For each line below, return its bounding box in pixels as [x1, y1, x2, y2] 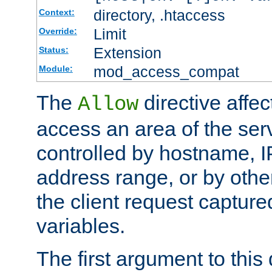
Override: [38, 25, 77, 36]
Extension [93, 44, 161, 61]
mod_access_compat [93, 63, 239, 80]
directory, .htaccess [93, 6, 225, 24]
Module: [38, 63, 73, 73]
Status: [38, 44, 69, 55]
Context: [38, 7, 75, 17]
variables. [36, 214, 125, 237]
